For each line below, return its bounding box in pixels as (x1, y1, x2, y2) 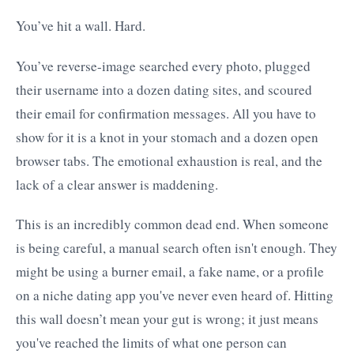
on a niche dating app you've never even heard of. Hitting (16, 286, 333, 305)
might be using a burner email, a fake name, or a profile (16, 262, 324, 281)
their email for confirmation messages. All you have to (16, 104, 316, 122)
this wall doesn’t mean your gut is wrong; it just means (16, 310, 318, 329)
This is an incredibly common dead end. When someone (16, 215, 329, 234)
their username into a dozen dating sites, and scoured (16, 80, 312, 99)
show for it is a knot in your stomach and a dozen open (16, 127, 318, 146)
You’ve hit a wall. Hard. (16, 16, 145, 35)
